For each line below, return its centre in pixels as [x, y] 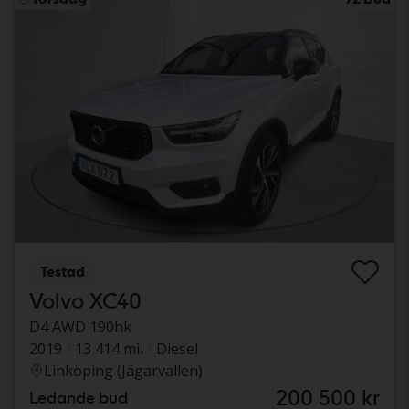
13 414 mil [109, 349]
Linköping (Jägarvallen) [123, 371]
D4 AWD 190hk [80, 327]
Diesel [177, 349]
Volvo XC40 [85, 301]
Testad [63, 272]
